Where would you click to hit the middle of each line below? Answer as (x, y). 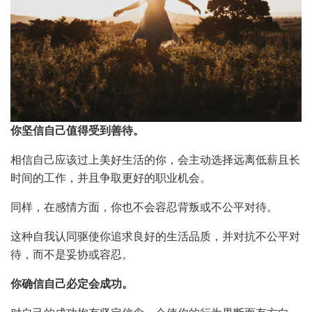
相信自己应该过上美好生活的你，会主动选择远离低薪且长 (155, 160)
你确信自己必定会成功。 (72, 284)
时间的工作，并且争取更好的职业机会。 (111, 178)
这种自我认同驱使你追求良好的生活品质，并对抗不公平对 (155, 237)
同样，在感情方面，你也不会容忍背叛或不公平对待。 (144, 208)
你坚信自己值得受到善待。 (77, 131)
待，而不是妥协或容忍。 (72, 255)
